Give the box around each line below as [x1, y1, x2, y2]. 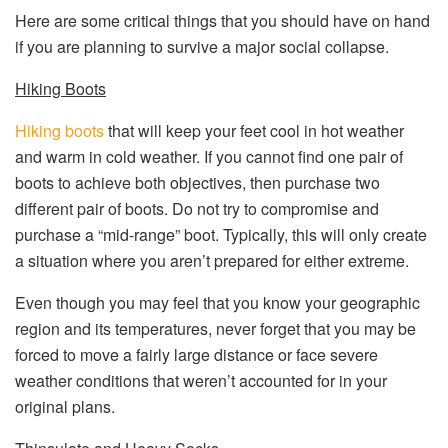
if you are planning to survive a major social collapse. [15, 35, 389, 58]
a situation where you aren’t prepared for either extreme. [15, 249, 409, 272]
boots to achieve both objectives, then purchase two [15, 171, 380, 194]
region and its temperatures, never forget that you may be [15, 317, 416, 340]
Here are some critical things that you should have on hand [15, 9, 430, 32]
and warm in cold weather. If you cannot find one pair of [15, 145, 403, 168]
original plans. [15, 395, 115, 418]
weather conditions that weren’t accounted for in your [15, 369, 387, 392]
